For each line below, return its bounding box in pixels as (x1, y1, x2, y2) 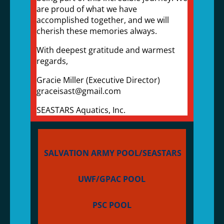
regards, (36, 55, 68, 66)
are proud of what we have (36, 3, 137, 14)
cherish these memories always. (36, 25, 157, 36)
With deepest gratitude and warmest (36, 44, 175, 55)
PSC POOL (92, 199, 131, 210)
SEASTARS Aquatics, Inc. (36, 104, 125, 115)
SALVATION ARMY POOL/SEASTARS (43, 147, 181, 158)
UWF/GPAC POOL (78, 173, 146, 184)
